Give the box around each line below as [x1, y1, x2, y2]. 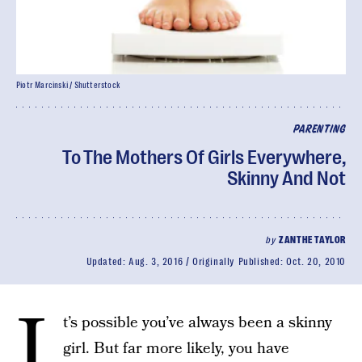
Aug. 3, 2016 [128, 256, 183, 267]
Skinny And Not [227, 167, 346, 190]
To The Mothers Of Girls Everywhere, [62, 146, 346, 169]
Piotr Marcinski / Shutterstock [16, 81, 120, 90]
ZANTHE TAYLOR [279, 234, 346, 246]
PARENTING [293, 124, 346, 135]
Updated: [86, 256, 128, 267]
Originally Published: [192, 256, 287, 267]
